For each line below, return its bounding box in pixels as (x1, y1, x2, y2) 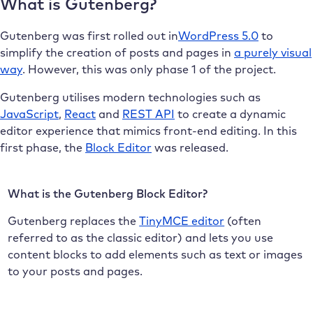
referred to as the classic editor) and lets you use (8, 230, 274, 245)
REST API (122, 106, 175, 121)
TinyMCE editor (139, 213, 225, 228)
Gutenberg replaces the (8, 213, 140, 228)
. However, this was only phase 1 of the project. (22, 61, 276, 76)
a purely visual (234, 45, 312, 59)
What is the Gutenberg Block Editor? (8, 187, 208, 201)
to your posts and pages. (8, 263, 143, 278)
